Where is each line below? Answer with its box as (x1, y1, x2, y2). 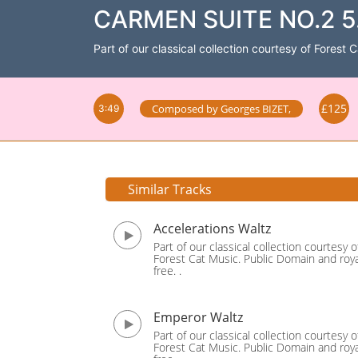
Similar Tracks (128, 181, 212, 198)
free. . (153, 263, 181, 278)
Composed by (152, 101, 221, 116)
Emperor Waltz (153, 308, 243, 326)
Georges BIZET (221, 101, 288, 116)
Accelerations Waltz (153, 220, 271, 237)
